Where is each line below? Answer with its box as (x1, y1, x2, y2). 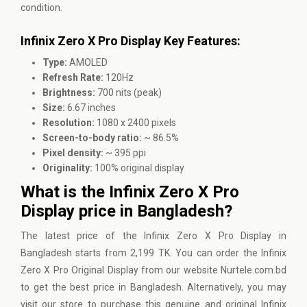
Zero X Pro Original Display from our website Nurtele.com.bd (21, 265, 286, 275)
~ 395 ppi (103, 147, 146, 158)
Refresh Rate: (42, 72, 103, 83)
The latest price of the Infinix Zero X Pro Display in (21, 230, 286, 241)
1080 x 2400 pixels (95, 117, 176, 128)
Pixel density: (42, 147, 103, 158)
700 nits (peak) (97, 87, 162, 98)
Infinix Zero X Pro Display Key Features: (21, 34, 241, 48)
